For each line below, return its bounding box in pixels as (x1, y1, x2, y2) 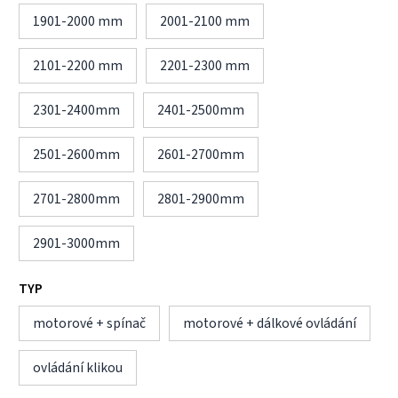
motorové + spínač (33, 313, 146, 333)
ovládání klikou (33, 357, 123, 378)
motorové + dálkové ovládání (183, 313, 356, 333)
